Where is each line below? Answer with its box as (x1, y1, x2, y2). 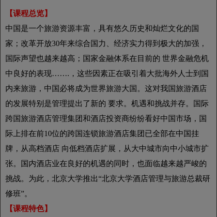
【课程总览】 (5, 9, 52, 18)
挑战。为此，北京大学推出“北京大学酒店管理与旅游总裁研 (5, 174, 210, 183)
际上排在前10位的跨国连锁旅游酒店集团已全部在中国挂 (5, 129, 199, 138)
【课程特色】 (5, 204, 52, 213)
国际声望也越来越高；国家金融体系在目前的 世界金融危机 (5, 54, 209, 63)
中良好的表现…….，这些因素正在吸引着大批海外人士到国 (5, 69, 209, 78)
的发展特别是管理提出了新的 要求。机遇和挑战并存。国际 (5, 99, 209, 108)
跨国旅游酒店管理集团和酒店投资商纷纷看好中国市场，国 (5, 114, 207, 123)
